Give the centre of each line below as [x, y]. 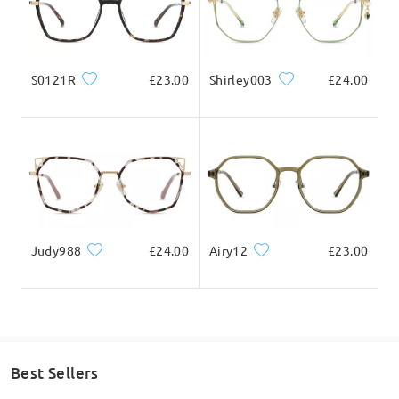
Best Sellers [54, 372]
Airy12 [228, 251]
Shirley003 [240, 80]
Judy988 [56, 250]
